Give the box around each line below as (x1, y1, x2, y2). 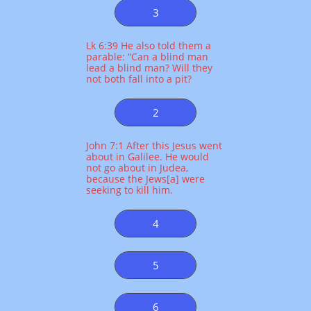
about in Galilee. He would (86, 150, 209, 163)
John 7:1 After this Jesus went (86, 139, 222, 152)
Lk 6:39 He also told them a (86, 39, 211, 52)
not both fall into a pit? (86, 72, 192, 85)
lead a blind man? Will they (86, 61, 212, 74)
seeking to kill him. (86, 183, 173, 196)
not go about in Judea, (86, 161, 188, 174)
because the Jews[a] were (86, 172, 205, 185)
